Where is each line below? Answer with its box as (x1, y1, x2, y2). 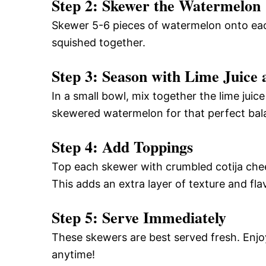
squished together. (52, 36, 145, 49)
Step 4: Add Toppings (52, 135, 193, 158)
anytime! (52, 248, 95, 261)
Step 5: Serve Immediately (52, 205, 226, 229)
